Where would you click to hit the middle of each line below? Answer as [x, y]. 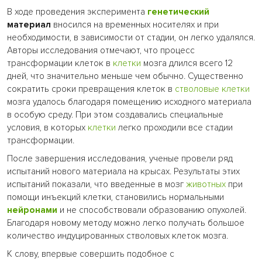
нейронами [32, 210]
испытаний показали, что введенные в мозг [96, 184]
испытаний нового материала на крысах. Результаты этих [123, 171]
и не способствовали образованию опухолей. [152, 210]
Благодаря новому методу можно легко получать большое [126, 223]
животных [206, 184]
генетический [178, 12]
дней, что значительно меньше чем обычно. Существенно [125, 76]
